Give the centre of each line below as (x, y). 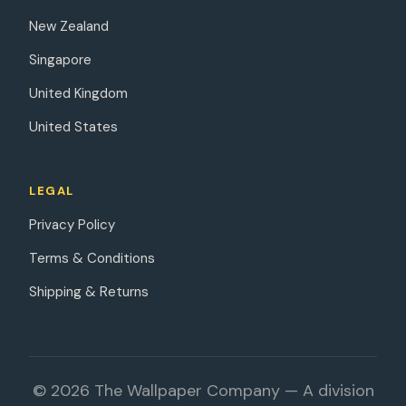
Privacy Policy (72, 225)
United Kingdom (78, 94)
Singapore (60, 60)
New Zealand (69, 27)
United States (73, 127)
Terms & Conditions (92, 259)
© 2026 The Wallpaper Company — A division (203, 391)
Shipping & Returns (89, 292)
